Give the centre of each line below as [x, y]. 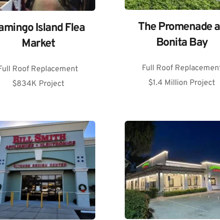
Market [38, 44]
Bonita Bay [182, 43]
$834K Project [38, 84]
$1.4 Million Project [182, 83]
